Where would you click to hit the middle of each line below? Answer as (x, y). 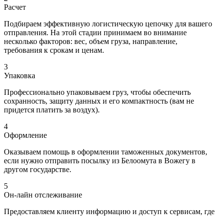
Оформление (25, 135)
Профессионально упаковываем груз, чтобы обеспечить (97, 92)
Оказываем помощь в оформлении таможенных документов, (106, 152)
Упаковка (20, 75)
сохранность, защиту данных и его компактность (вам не (99, 101)
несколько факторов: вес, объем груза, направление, (91, 41)
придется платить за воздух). (52, 109)
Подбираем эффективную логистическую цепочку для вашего (108, 23)
